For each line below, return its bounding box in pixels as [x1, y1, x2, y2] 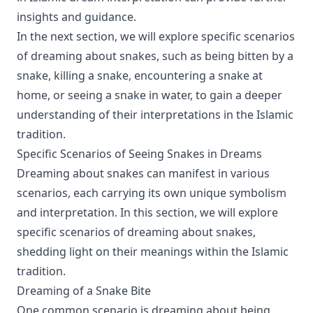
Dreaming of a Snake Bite [17, 283, 151, 298]
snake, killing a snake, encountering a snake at [17, 68, 263, 83]
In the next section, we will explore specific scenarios [17, 29, 295, 44]
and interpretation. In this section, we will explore [17, 205, 278, 220]
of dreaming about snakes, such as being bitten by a [17, 48, 293, 64]
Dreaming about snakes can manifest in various [17, 166, 270, 181]
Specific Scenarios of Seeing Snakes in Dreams [17, 146, 262, 161]
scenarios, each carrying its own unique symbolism [17, 185, 286, 201]
